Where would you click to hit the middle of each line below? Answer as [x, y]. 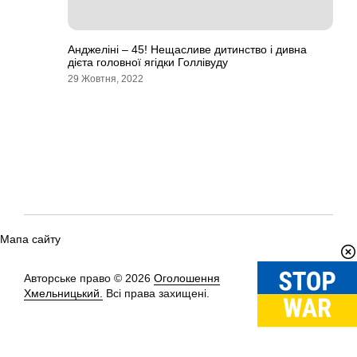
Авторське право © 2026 [89, 278]
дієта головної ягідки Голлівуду [148, 62]
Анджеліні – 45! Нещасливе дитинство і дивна [187, 49]
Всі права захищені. [156, 293]
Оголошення [187, 278]
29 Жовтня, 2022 [106, 79]
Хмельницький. [63, 293]
